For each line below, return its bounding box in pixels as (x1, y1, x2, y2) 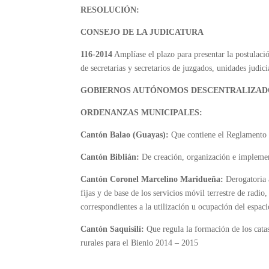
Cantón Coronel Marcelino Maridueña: (80, 175, 226, 184)
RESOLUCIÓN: (80, 5, 140, 14)
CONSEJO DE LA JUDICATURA (80, 28, 204, 37)
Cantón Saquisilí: (80, 225, 147, 234)
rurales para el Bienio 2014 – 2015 (80, 238, 199, 247)
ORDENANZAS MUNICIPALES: (80, 108, 203, 117)
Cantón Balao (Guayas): (80, 130, 172, 139)
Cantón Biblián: (80, 153, 142, 162)
